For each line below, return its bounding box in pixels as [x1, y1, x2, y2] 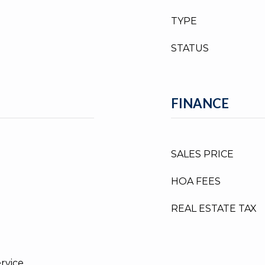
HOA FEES [171, 176, 221, 187]
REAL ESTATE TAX [171, 203, 257, 214]
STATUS [171, 43, 209, 54]
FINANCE [171, 95, 229, 111]
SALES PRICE [171, 148, 234, 160]
